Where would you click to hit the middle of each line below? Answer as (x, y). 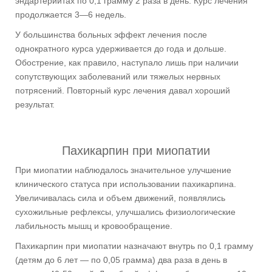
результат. (35, 104)
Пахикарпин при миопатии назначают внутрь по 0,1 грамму (134, 246)
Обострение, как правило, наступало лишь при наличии (127, 62)
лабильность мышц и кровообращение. (94, 226)
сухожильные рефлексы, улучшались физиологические (125, 212)
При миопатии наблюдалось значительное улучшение (123, 170)
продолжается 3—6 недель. (71, 14)
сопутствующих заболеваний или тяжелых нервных (118, 76)
